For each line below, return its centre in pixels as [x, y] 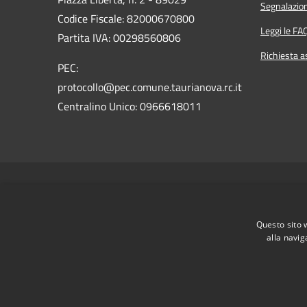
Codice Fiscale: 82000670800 [126, 18]
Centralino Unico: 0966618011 [130, 106]
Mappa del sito [275, 189]
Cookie [216, 189]
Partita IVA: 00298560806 [119, 37]
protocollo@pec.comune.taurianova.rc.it [150, 87]
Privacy [172, 189]
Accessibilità [116, 189]
